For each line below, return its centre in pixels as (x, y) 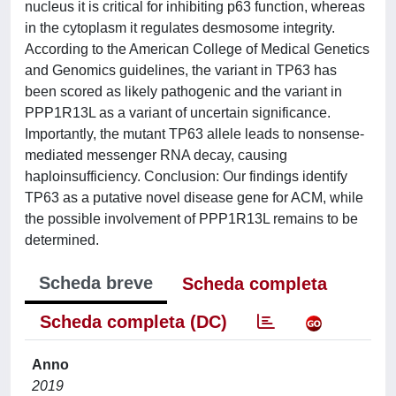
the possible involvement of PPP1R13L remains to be (191, 219)
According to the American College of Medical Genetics (197, 49)
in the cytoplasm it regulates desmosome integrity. (180, 28)
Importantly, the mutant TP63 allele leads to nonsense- (194, 134)
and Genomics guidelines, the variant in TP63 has (181, 70)
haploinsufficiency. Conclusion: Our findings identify (186, 176)
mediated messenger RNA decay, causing (156, 155)
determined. (62, 240)
